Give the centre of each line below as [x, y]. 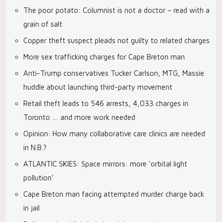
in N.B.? [35, 147]
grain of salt [43, 24]
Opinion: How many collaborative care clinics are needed [114, 134]
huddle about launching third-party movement [98, 87]
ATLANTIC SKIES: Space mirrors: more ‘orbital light [105, 164]
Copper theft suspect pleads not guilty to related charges [116, 40]
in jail [31, 208]
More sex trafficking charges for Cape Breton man [104, 57]
